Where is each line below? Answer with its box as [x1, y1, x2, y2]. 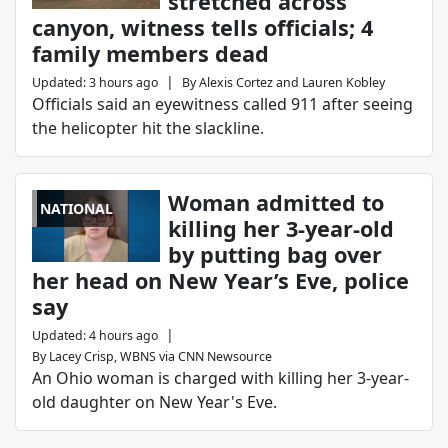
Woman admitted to [167, 188, 384, 218]
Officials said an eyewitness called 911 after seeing [32, 93, 413, 116]
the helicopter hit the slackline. [32, 117, 264, 140]
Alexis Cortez [199, 74, 273, 92]
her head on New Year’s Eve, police [32, 266, 409, 296]
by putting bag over [167, 240, 382, 270]
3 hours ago [89, 74, 158, 92]
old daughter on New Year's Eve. [32, 391, 277, 414]
